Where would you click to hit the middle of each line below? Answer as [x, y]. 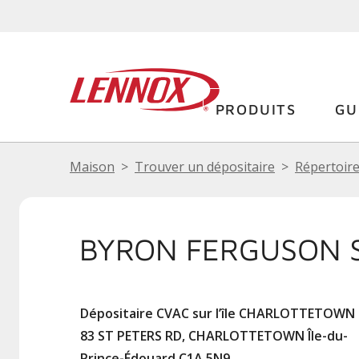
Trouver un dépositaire [205, 167]
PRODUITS [256, 109]
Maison [92, 167]
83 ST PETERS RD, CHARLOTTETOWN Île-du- [214, 336]
